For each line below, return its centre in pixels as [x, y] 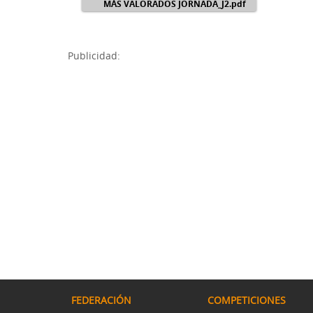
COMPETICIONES [247, 300]
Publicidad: [94, 56]
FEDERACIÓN [101, 300]
